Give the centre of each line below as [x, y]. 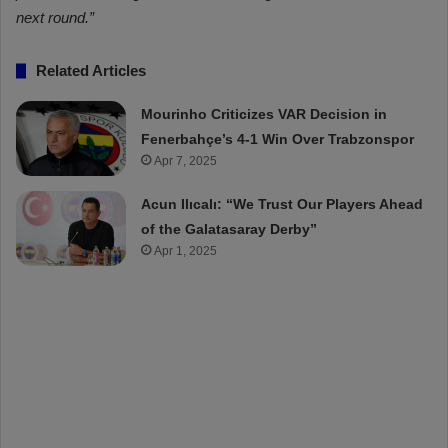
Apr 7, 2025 [186, 161]
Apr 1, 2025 [186, 251]
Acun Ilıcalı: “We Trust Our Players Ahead [282, 204]
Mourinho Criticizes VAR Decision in [264, 114]
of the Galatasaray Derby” [229, 229]
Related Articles [91, 71]
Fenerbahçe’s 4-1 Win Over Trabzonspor [278, 139]
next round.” [55, 18]
